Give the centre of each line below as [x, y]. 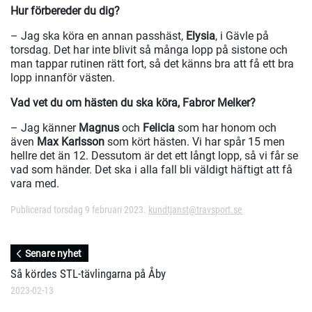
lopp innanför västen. [63, 78]
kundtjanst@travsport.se [195, 210]
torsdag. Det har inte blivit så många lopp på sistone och [149, 50]
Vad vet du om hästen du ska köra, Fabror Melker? [133, 103]
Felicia [160, 128]
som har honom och [227, 128]
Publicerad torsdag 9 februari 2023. [79, 210]
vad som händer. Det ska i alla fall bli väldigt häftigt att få [151, 170]
